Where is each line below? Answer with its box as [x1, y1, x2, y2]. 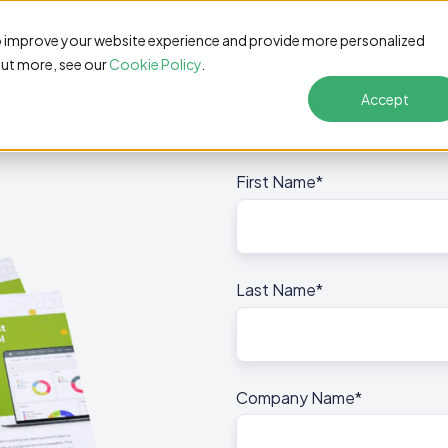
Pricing [121, 26, 172, 48]
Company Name [236, 386, 355, 408]
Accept [361, 90, 409, 109]
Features [5, 26, 74, 48]
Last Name [236, 279, 316, 301]
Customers [197, 26, 280, 48]
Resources [305, 26, 386, 48]
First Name [236, 171, 316, 193]
